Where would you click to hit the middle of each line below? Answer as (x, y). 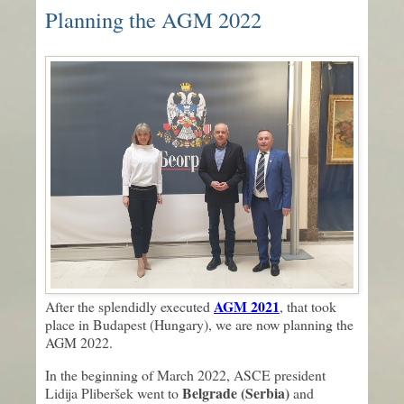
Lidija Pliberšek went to (114, 392)
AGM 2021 (247, 307)
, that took (308, 307)
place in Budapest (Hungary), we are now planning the (199, 325)
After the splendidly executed (129, 307)
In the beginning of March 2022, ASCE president (185, 374)
